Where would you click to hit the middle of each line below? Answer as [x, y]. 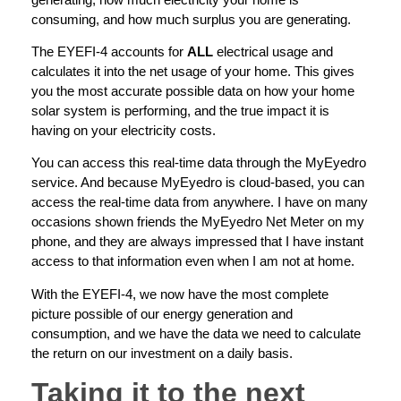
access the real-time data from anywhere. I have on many [200, 202]
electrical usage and [273, 52]
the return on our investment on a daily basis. [162, 353]
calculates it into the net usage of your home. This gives [193, 72]
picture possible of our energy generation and [162, 313]
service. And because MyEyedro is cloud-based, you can [198, 183]
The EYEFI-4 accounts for [109, 52]
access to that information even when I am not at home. [193, 261]
